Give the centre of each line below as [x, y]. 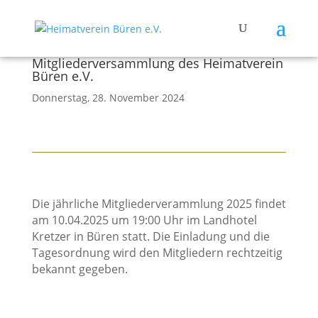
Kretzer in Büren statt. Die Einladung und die [150, 236]
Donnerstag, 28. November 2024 [108, 98]
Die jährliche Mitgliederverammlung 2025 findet [159, 204]
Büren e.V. [62, 76]
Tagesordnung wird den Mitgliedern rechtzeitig [157, 253]
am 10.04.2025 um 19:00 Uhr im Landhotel [144, 220]
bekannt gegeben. [79, 269]
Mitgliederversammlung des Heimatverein [157, 63]
